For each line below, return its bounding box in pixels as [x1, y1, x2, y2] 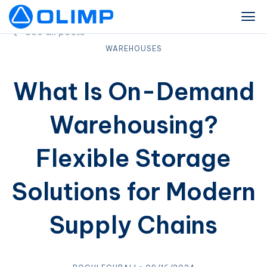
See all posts [25, 26, 85, 38]
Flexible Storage [36, 143, 231, 173]
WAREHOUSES [105, 44, 162, 53]
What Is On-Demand [13, 76, 254, 107]
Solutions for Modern [11, 176, 256, 207]
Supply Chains [49, 210, 218, 240]
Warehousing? [49, 110, 218, 140]
